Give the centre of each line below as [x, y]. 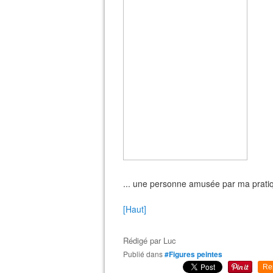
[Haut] [135, 209]
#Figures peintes [193, 254]
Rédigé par [143, 240]
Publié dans [145, 254]
